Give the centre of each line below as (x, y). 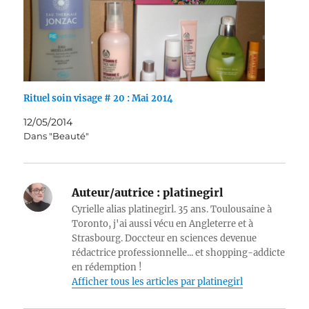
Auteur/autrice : (116, 192)
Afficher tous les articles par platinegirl (158, 281)
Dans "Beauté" (57, 136)
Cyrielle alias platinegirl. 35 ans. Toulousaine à (172, 209)
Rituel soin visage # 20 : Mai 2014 (99, 98)
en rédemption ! (107, 267)
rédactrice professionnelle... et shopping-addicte (179, 252)
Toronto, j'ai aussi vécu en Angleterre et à (163, 223)
